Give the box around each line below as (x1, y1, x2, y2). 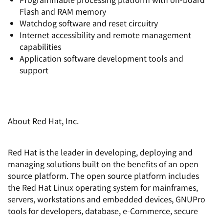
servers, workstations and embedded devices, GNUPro (8, 193, 205, 205)
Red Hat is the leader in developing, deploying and (8, 146, 193, 158)
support (20, 64, 48, 76)
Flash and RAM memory (20, 5, 106, 17)
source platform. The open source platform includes (8, 170, 199, 181)
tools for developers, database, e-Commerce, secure (8, 205, 198, 217)
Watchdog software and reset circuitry (20, 17, 158, 29)
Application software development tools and (20, 52, 183, 64)
